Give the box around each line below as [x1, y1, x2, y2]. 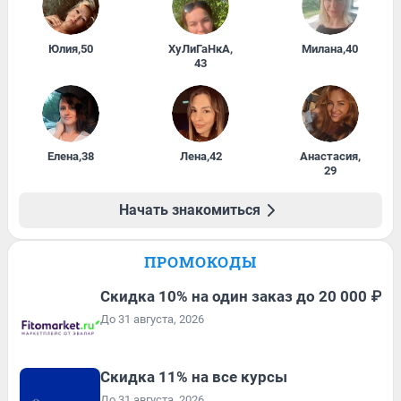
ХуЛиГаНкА [168, 42, 230, 56]
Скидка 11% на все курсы [100, 368, 287, 387]
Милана [302, 42, 344, 56]
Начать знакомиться [119, 201, 260, 219]
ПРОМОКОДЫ [144, 252, 257, 273]
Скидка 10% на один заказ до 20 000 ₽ [100, 287, 381, 306]
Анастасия [299, 149, 358, 164]
